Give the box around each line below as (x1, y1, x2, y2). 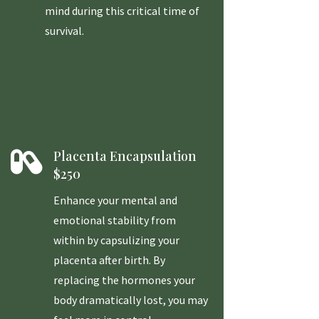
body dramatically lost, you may (53, 293, 209, 308)
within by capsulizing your (53, 233, 180, 248)
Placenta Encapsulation (53, 147, 197, 165)
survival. (45, 23, 85, 38)
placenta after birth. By (53, 253, 166, 268)
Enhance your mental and (53, 193, 178, 208)
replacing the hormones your (53, 273, 196, 288)
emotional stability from (53, 213, 177, 228)
